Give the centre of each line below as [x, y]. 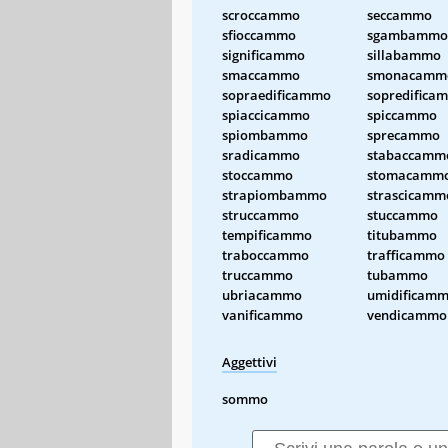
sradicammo [261, 154]
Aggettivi [249, 361]
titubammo [402, 234]
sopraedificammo [276, 94]
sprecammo [403, 134]
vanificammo [262, 314]
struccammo [260, 214]
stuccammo [402, 214]
